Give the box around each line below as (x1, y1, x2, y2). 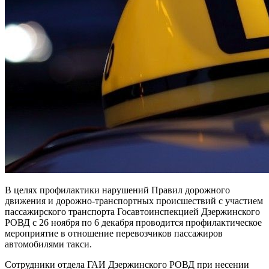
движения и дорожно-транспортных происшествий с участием (5, 195, 263, 206)
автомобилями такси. (5, 238, 92, 249)
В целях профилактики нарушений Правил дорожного (5, 184, 230, 195)
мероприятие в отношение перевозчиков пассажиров (5, 228, 223, 238)
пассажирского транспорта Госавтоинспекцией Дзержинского (5, 206, 260, 217)
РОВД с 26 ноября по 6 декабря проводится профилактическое (5, 217, 262, 228)
